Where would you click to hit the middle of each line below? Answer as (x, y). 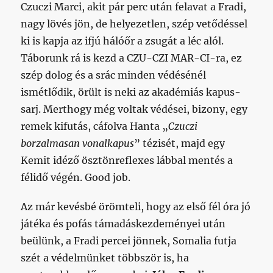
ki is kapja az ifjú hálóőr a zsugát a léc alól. (122, 41)
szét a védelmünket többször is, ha (105, 258)
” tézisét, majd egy (180, 143)
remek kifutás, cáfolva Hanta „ (95, 126)
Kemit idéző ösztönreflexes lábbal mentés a (127, 160)
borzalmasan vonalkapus (78, 143)
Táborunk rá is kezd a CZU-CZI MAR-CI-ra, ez (132, 58)
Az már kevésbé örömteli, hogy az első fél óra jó (136, 207)
